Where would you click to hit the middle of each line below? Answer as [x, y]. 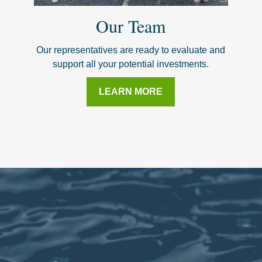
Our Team [131, 25]
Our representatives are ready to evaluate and [131, 50]
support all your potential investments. [131, 64]
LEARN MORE [131, 91]
